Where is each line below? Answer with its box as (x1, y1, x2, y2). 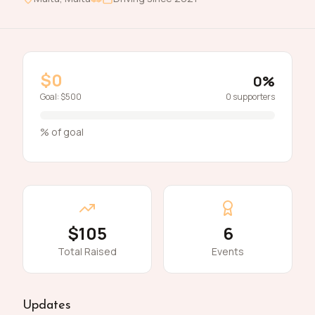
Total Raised (58, 245, 117, 258)
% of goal (40, 125, 84, 139)
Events (212, 245, 244, 258)
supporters (233, 91, 275, 103)
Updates (22, 299, 71, 312)
